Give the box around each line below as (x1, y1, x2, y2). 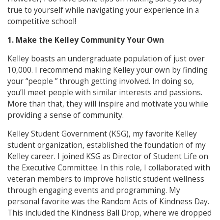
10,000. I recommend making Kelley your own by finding (7, 65, 208, 75)
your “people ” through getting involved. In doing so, (7, 76, 194, 86)
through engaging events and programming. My (7, 185, 180, 195)
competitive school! (7, 16, 76, 27)
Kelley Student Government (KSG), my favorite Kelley (7, 129, 197, 139)
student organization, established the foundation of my (7, 140, 206, 150)
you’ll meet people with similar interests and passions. (7, 87, 202, 98)
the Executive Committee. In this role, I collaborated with (7, 163, 210, 173)
